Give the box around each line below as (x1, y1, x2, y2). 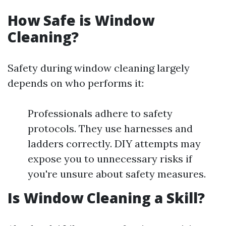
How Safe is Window (8, 11, 154, 30)
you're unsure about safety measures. (28, 167, 206, 180)
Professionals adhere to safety (28, 107, 173, 120)
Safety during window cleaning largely (8, 62, 190, 74)
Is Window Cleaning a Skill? (8, 188, 205, 207)
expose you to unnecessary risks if (28, 152, 192, 165)
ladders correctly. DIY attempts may (28, 137, 201, 150)
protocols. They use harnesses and (28, 122, 193, 135)
